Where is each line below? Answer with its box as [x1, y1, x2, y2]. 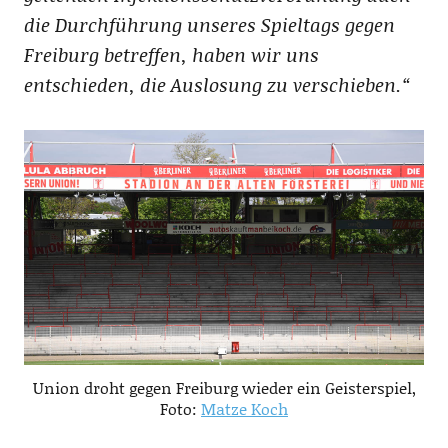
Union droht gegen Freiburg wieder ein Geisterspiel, [32, 375, 416, 399]
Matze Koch [201, 396, 288, 420]
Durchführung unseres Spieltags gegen [54, 11, 395, 38]
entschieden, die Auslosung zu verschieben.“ [23, 71, 410, 98]
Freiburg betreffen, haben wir [23, 41, 286, 68]
